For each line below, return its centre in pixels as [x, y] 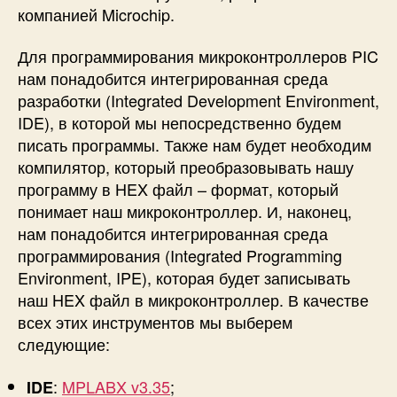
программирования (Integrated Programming [180, 256]
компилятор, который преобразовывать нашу [186, 167]
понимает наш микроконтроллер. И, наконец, [185, 211]
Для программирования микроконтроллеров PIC [198, 56]
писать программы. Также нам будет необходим [195, 145]
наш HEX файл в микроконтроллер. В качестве [193, 300]
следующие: [64, 344]
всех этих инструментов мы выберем [155, 322]
